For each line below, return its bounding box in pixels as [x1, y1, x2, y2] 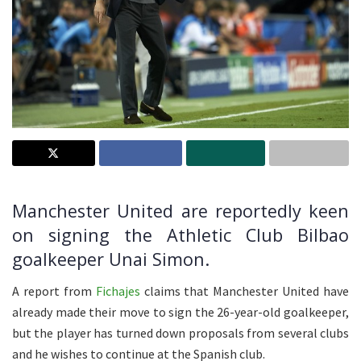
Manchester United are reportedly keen [12, 199, 349, 223]
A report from [12, 283, 96, 300]
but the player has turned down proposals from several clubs [12, 325, 349, 342]
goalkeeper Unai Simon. [12, 247, 210, 272]
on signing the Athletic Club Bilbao [12, 223, 349, 247]
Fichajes [95, 283, 140, 300]
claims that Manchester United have [139, 283, 349, 300]
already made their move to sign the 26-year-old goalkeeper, [12, 304, 349, 321]
